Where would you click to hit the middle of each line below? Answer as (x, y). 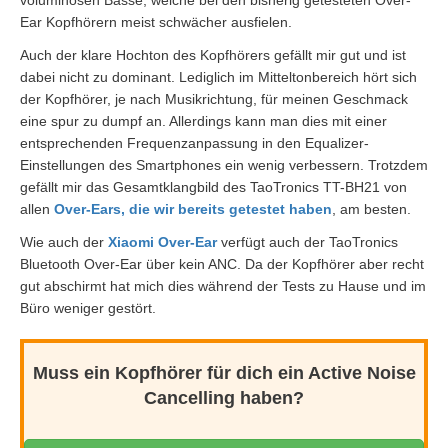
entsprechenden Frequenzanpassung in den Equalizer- (194, 143)
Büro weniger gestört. (88, 308)
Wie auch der (64, 242)
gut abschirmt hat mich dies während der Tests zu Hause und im (223, 286)
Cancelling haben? (224, 398)
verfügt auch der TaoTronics (307, 242)
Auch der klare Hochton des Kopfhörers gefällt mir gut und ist (213, 55)
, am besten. (371, 209)
